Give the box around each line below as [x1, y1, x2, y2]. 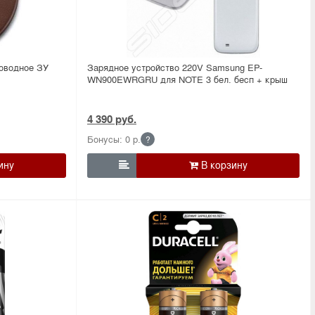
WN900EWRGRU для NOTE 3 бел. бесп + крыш [87, 72, 288, 86]
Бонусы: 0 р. [87, 131, 141, 146]
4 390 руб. [87, 110, 136, 127]
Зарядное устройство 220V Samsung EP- [87, 60, 262, 74]
